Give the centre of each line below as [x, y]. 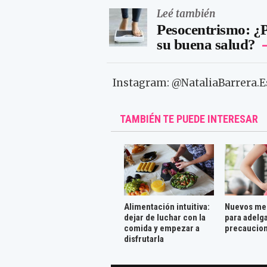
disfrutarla [144, 239]
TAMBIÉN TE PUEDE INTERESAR [189, 119]
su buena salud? [206, 44]
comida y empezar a [162, 228]
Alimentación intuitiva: [167, 207]
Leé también [186, 13]
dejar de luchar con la [164, 217]
